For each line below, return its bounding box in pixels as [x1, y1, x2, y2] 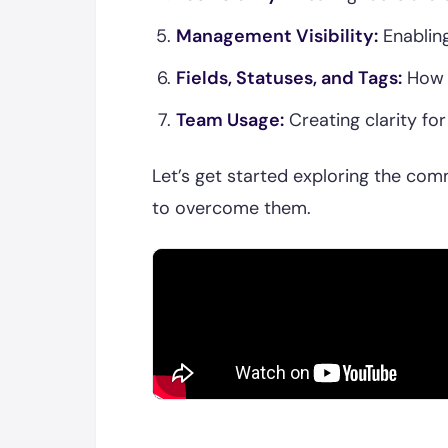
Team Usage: [176, 108, 284, 132]
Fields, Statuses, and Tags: [176, 66, 402, 90]
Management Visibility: [176, 24, 378, 48]
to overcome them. [152, 196, 311, 220]
